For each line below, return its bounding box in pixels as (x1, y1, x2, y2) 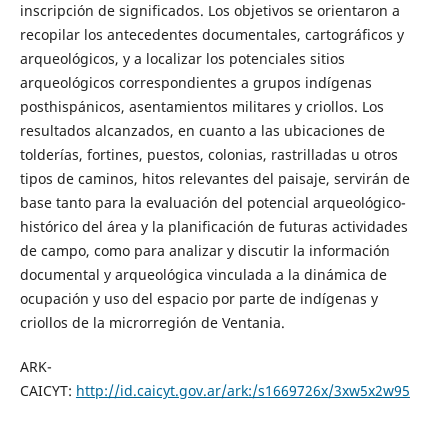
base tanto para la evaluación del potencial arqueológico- (19, 192, 406, 212)
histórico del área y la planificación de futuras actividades (19, 216, 408, 236)
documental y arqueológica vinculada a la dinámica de (19, 264, 387, 284)
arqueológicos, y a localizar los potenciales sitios (19, 48, 345, 68)
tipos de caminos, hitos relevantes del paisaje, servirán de (19, 168, 410, 188)
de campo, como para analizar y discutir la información (19, 240, 390, 260)
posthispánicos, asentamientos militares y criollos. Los (19, 96, 384, 116)
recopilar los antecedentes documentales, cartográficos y (19, 24, 404, 44)
